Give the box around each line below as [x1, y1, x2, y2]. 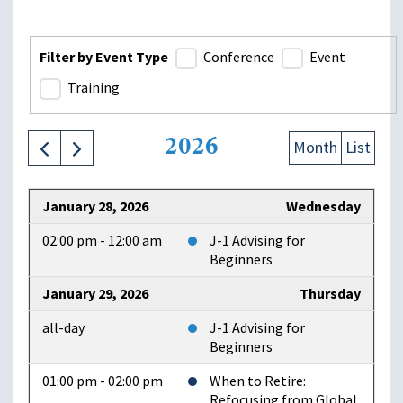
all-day [42, 318, 85, 338]
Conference [203, 48, 274, 67]
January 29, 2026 [42, 284, 148, 304]
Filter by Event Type [40, 47, 168, 67]
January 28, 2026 [42, 197, 148, 217]
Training [67, 78, 120, 98]
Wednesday [286, 197, 361, 217]
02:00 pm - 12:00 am [42, 231, 162, 251]
